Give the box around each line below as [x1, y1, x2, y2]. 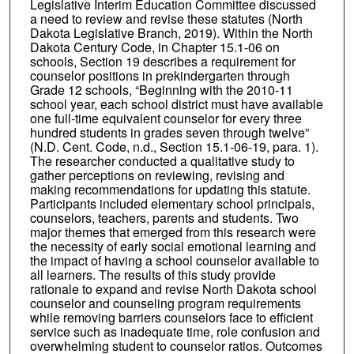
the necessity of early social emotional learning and [29, 236, 316, 255]
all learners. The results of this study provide [29, 265, 276, 284]
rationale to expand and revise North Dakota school [29, 279, 317, 298]
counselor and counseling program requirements [29, 293, 301, 312]
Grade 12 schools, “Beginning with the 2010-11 [29, 80, 293, 99]
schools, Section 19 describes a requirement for [29, 51, 296, 70]
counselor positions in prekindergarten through [29, 66, 290, 85]
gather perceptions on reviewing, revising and [29, 165, 284, 184]
